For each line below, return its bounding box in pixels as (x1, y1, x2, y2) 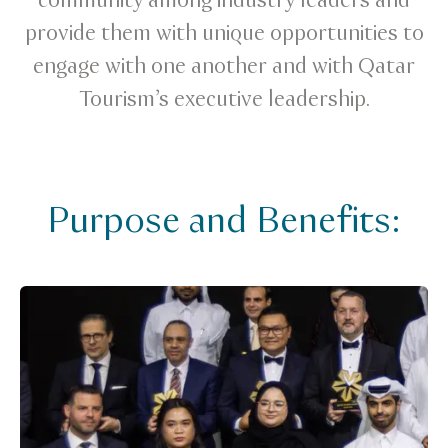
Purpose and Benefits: (47, 196, 401, 247)
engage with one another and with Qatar (33, 52, 415, 82)
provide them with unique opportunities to (24, 19, 424, 49)
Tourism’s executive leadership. (78, 85, 370, 115)
